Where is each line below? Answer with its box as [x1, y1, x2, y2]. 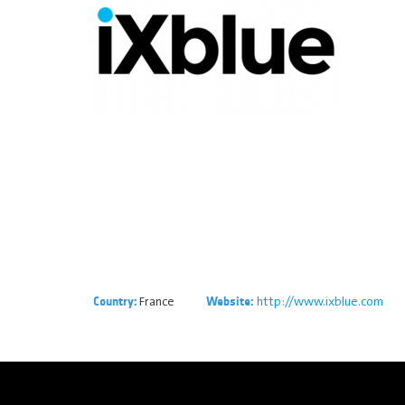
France [137, 292, 174, 309]
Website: [206, 293, 257, 309]
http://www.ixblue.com [257, 292, 383, 309]
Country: [93, 293, 137, 309]
